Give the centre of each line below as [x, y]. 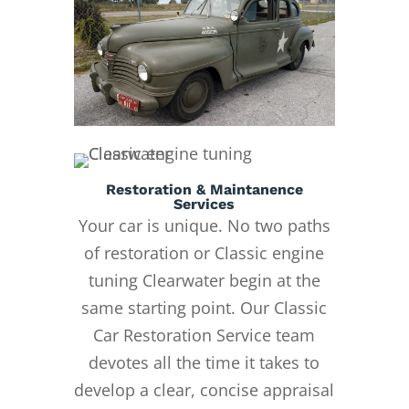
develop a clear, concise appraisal [204, 390]
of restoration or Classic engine [204, 253]
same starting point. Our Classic [204, 308]
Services [204, 204]
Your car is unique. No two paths [204, 226]
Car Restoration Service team [204, 336]
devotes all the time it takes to [204, 363]
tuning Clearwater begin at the [204, 281]
